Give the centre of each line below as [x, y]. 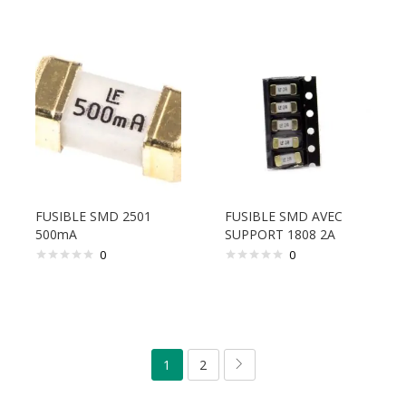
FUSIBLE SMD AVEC [284, 216]
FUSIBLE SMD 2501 [93, 216]
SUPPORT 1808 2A [280, 234]
